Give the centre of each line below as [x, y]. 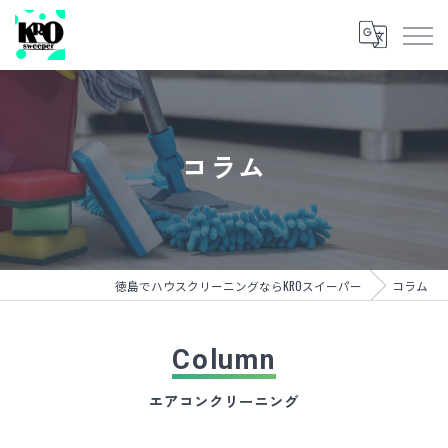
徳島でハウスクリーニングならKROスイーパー [238, 285]
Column [224, 360]
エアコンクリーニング [224, 402]
